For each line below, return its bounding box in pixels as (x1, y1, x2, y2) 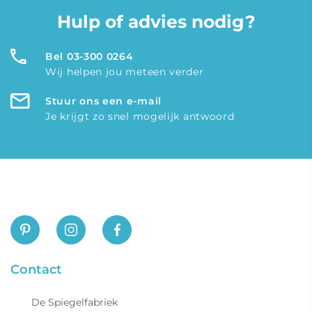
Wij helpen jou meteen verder (45, 65, 204, 78)
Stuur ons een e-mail (45, 94, 162, 107)
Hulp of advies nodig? (56, 10, 256, 32)
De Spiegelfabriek (31, 296, 118, 309)
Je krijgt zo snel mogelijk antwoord (45, 109, 235, 123)
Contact (10, 262, 62, 278)
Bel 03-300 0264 (45, 49, 134, 63)
